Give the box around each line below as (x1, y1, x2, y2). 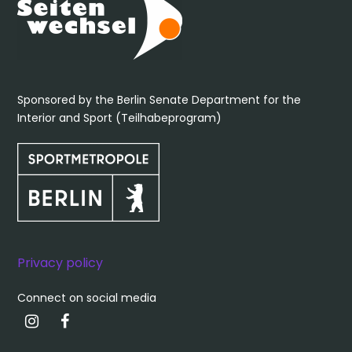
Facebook (68, 310, 148, 332)
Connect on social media (17, 290, 157, 306)
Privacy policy (17, 254, 104, 272)
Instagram (38, 310, 123, 332)
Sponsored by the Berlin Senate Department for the (17, 92, 302, 108)
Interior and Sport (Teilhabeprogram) (17, 110, 222, 126)
